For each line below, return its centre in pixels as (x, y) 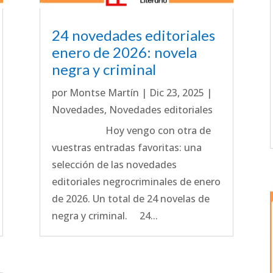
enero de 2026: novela (124, 52)
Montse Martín (104, 92)
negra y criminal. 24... (105, 215)
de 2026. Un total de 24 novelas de (130, 198)
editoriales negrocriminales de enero (136, 181)
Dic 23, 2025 (176, 92)
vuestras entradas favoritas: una (126, 147)
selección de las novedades (114, 164)
